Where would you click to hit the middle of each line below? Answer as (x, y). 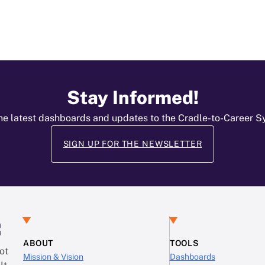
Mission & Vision (53, 257)
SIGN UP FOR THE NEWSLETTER (132, 144)
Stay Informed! (132, 98)
